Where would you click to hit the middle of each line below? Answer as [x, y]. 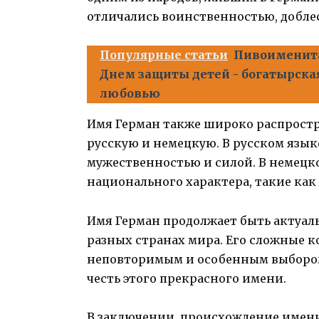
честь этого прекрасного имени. [187, 278]
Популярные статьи [164, 55]
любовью [130, 94]
